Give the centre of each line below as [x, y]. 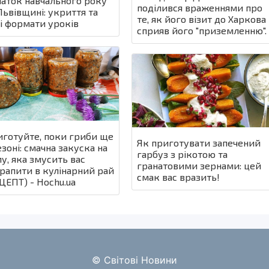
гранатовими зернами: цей [199, 166]
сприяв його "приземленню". [202, 30]
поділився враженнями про [200, 7]
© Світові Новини [134, 260]
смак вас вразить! [179, 177]
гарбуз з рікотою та [183, 154]
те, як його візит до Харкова [202, 19]
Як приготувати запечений [199, 143]
